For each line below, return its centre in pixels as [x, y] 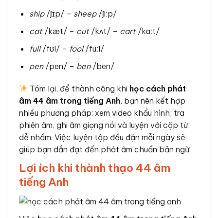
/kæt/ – [59, 31]
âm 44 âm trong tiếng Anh [70, 100]
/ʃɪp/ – [59, 13]
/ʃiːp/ [106, 13]
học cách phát [158, 88]
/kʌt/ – [104, 31]
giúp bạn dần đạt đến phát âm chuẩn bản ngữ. [105, 149]
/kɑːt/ [147, 31]
